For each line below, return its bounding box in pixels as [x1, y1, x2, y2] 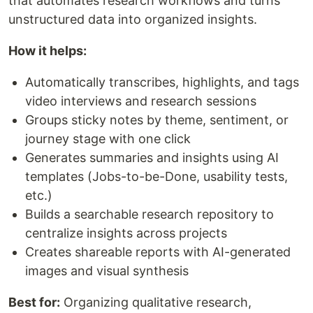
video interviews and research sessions [25, 93, 256, 108]
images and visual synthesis [25, 263, 189, 278]
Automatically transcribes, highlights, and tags [25, 74, 299, 89]
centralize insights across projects [25, 225, 227, 240]
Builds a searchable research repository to [25, 206, 274, 221]
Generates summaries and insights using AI [25, 150, 279, 165]
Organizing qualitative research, [60, 294, 252, 310]
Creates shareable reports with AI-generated [25, 244, 291, 259]
